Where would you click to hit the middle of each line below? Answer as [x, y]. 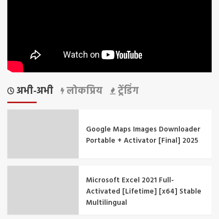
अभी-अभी [34, 91]
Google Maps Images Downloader [143, 130]
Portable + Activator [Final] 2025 [142, 141]
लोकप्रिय [83, 91]
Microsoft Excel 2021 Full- [130, 180]
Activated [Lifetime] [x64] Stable [144, 191]
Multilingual [107, 203]
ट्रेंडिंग [127, 91]
